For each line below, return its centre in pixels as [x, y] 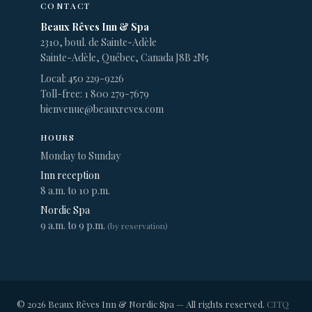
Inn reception [70, 175]
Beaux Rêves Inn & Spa [95, 27]
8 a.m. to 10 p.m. [75, 191]
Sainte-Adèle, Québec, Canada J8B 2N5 [125, 58]
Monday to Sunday [80, 156]
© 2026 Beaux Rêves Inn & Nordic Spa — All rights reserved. [142, 304]
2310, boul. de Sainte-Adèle [99, 42]
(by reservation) [138, 226]
